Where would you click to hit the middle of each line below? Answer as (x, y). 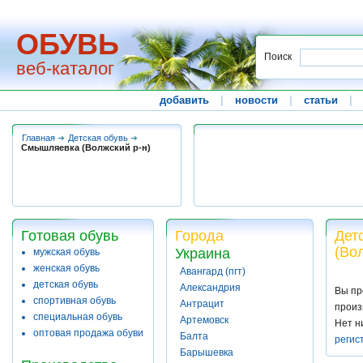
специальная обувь (78, 317)
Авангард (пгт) (213, 271)
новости (257, 100)
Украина (203, 254)
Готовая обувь (70, 236)
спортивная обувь (75, 301)
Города (199, 236)
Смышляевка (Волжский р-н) (86, 147)
